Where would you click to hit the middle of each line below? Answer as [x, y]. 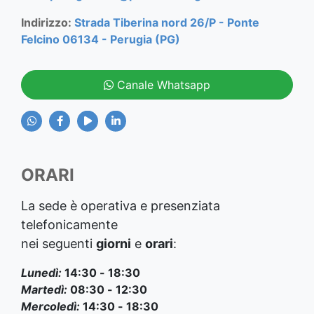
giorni [114, 243]
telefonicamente [69, 224]
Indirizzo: [48, 22]
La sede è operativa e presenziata [121, 205]
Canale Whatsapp [162, 84]
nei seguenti [59, 243]
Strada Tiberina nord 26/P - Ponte [167, 22]
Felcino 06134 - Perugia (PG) [101, 39]
